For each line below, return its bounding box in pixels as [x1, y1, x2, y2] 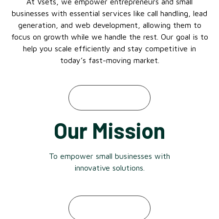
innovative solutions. [74, 163, 145, 173]
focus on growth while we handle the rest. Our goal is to [11, 32, 208, 41]
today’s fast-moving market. [60, 55, 159, 65]
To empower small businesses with [49, 152, 170, 161]
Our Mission [54, 117, 165, 144]
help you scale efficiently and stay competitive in [23, 44, 196, 53]
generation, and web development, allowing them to [18, 20, 201, 29]
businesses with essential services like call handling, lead [12, 8, 207, 18]
